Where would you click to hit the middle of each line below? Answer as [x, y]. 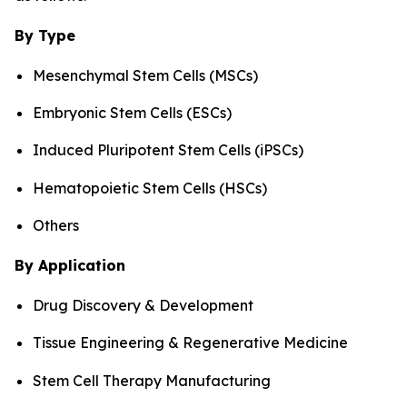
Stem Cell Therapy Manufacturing [152, 380]
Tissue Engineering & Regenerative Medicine [190, 343]
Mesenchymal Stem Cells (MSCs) [145, 75]
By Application [70, 266]
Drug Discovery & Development [143, 306]
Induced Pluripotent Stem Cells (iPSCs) [168, 150]
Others [56, 226]
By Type [45, 35]
